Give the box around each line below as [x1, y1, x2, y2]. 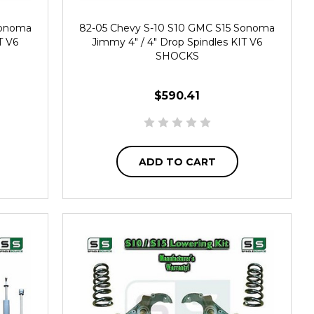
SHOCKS [155, 49, 199, 62]
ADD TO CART [138, 156, 216, 169]
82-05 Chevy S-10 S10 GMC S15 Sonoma [79, 21, 275, 34]
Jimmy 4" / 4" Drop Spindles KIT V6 [92, 35, 263, 48]
